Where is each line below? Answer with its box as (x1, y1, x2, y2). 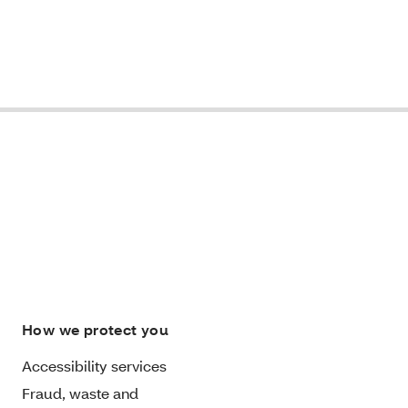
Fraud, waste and (22, 382, 138, 403)
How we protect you (22, 319, 169, 339)
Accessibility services (22, 355, 167, 375)
